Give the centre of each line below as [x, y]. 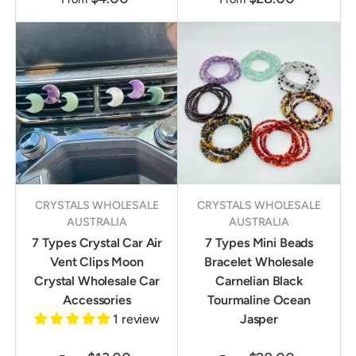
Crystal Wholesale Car [97, 281]
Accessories [97, 300]
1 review [136, 319]
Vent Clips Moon [97, 262]
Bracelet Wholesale [259, 262]
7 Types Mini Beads [259, 243]
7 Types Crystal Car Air [97, 243]
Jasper [259, 319]
